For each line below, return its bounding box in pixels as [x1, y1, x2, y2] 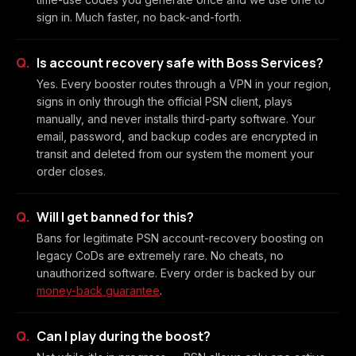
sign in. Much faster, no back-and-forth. [37, 10, 242, 24]
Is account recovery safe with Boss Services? [37, 54, 323, 72]
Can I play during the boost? [37, 327, 211, 345]
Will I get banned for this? [37, 208, 194, 226]
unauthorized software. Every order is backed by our [37, 266, 315, 280]
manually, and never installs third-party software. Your [37, 112, 315, 126]
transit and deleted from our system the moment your [37, 147, 314, 161]
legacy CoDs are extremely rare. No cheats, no [37, 249, 284, 262]
